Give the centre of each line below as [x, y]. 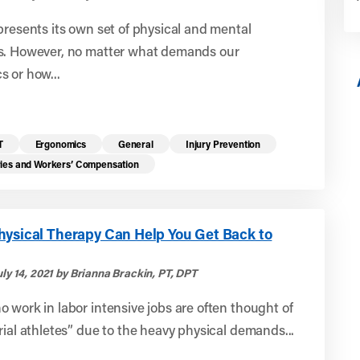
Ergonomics [60, 144]
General [135, 144]
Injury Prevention [223, 144]
